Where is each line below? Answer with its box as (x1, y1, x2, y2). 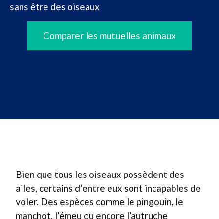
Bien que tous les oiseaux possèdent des (16, 169, 184, 180)
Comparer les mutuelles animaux (43, 30, 176, 41)
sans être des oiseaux (10, 1, 100, 12)
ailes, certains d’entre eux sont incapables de (16, 182, 201, 194)
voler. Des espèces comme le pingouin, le (16, 196, 183, 207)
